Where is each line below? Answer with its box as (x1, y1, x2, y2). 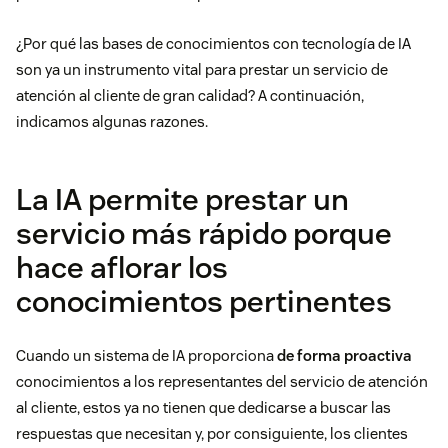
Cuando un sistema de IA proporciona (16, 346, 277, 366)
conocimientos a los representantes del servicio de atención (16, 372, 428, 392)
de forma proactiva (277, 346, 412, 366)
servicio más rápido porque (16, 214, 392, 254)
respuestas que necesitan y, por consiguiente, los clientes (16, 424, 408, 444)
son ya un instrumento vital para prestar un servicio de (16, 60, 388, 80)
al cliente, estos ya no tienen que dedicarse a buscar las (16, 398, 391, 418)
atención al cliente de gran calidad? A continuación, (16, 86, 364, 106)
